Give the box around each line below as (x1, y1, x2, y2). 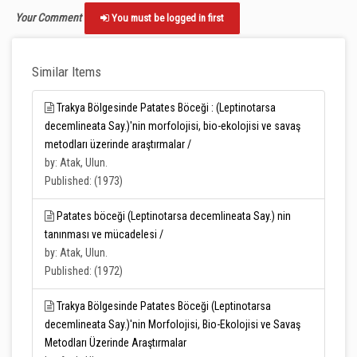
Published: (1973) (45, 175, 123, 187)
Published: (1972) (45, 265, 123, 277)
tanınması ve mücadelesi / (45, 228, 163, 241)
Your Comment (15, 10, 81, 24)
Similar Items (32, 64, 101, 80)
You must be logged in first (109, 12, 224, 24)
